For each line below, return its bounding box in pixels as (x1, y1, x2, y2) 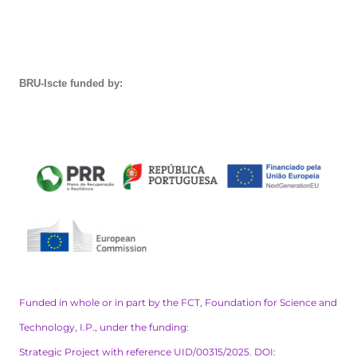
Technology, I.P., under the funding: (18, 320, 189, 333)
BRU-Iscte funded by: (18, 76, 123, 89)
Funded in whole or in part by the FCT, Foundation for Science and (18, 296, 337, 308)
